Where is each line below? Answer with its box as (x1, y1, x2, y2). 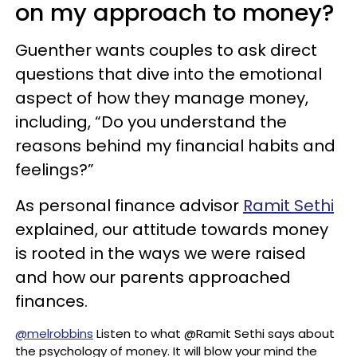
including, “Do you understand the (15, 111, 287, 133)
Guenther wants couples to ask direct (15, 39, 317, 61)
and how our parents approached (15, 266, 291, 288)
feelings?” (15, 159, 94, 181)
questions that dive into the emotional (15, 63, 322, 85)
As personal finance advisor (15, 194, 243, 217)
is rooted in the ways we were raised (15, 242, 306, 265)
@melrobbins (15, 325, 93, 342)
